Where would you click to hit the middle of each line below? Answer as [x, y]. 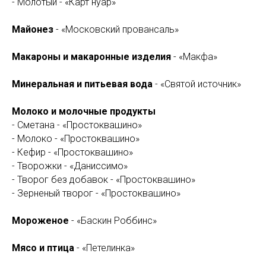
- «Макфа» [194, 57]
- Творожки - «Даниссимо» [70, 166]
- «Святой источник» [197, 84]
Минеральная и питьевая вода [82, 84]
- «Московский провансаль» [116, 29]
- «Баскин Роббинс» [113, 221]
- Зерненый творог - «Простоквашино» [96, 193]
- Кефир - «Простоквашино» [72, 152]
